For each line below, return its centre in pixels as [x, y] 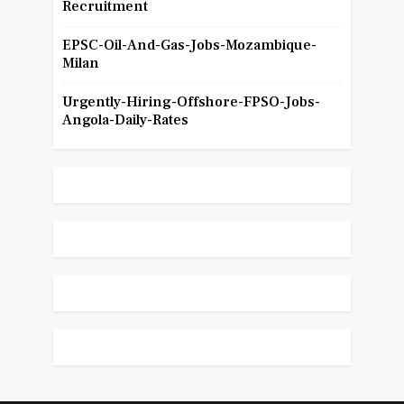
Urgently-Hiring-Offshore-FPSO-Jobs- [191, 102]
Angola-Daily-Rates [125, 120]
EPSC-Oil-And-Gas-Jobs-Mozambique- [189, 46]
